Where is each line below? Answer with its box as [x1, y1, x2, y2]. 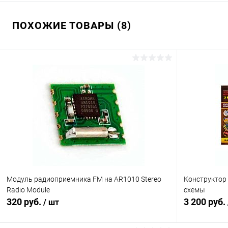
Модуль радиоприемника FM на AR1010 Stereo [7, 175, 161, 184]
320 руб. [7, 196, 43, 207]
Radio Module [7, 186, 50, 194]
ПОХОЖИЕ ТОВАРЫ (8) [12, 19, 131, 32]
